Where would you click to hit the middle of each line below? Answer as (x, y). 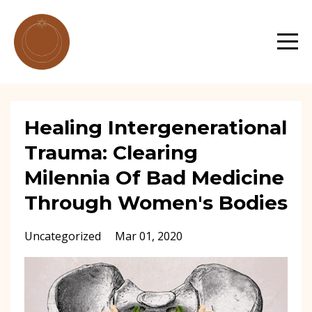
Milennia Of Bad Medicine (154, 178)
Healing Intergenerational (156, 127)
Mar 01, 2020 (149, 236)
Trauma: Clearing (111, 153)
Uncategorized (64, 236)
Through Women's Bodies (156, 203)
